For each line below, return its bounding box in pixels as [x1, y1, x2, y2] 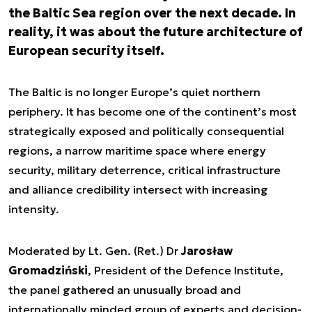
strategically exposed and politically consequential [8, 124, 284, 138]
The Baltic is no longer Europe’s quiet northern [8, 85, 260, 99]
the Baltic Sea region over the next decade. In [8, 5, 296, 21]
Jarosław [181, 244, 233, 258]
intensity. [8, 202, 59, 216]
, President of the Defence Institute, [88, 263, 283, 277]
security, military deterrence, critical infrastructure [8, 163, 281, 177]
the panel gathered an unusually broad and [8, 283, 241, 297]
